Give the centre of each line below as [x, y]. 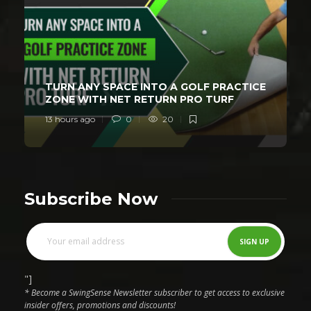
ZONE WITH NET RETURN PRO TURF [141, 99]
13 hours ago [70, 119]
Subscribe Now [91, 199]
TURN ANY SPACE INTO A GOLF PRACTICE [155, 86]
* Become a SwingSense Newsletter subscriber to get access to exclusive [154, 292]
